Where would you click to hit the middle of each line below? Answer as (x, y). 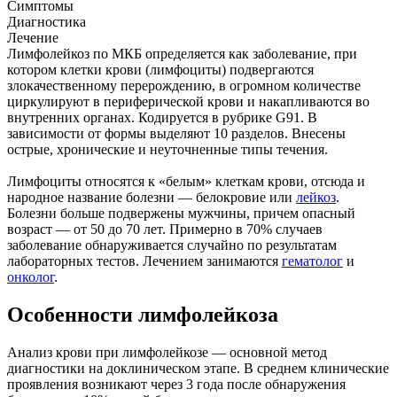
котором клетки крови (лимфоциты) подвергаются (160, 70)
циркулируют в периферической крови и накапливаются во (188, 102)
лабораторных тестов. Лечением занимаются (144, 261)
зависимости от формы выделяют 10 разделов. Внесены (176, 134)
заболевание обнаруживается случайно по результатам (172, 245)
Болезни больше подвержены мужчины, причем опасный (181, 214)
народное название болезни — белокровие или (152, 198)
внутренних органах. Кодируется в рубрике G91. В (162, 118)
